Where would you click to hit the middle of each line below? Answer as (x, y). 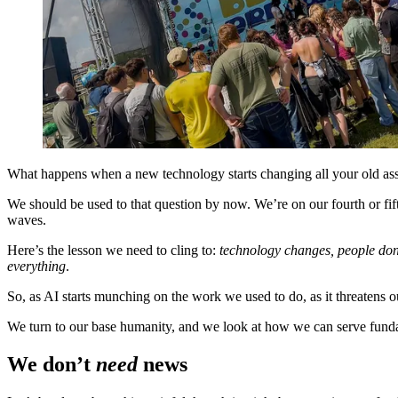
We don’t (52, 365)
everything (36, 267)
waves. (27, 220)
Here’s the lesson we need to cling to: (113, 251)
